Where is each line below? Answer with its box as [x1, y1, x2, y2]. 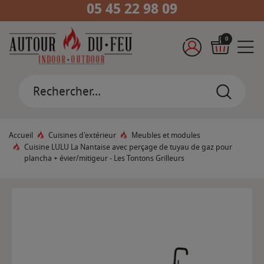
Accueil [9, 130, 33, 141]
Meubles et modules [131, 130, 200, 141]
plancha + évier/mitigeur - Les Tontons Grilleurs [24, 153, 184, 164]
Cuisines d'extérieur [48, 130, 116, 141]
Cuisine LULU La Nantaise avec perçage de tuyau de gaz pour [24, 141, 232, 153]
